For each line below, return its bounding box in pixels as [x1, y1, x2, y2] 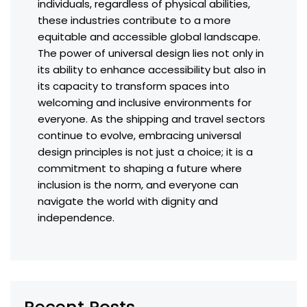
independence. [38, 210, 114, 225]
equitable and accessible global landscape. [38, 29, 260, 45]
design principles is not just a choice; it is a [38, 145, 253, 160]
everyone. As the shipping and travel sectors [38, 112, 265, 127]
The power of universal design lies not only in [38, 46, 264, 61]
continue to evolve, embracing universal [38, 128, 241, 143]
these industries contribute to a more [38, 13, 231, 28]
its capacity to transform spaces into [38, 79, 230, 94]
